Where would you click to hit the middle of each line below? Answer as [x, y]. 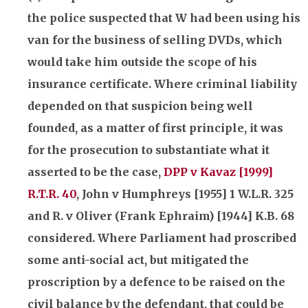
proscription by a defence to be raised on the [156, 282]
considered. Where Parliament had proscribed [162, 238]
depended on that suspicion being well [140, 106]
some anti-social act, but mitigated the [138, 260]
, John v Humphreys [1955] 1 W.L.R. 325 [185, 194]
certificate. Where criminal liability [192, 84]
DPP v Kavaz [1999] [218, 172]
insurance [57, 84]
